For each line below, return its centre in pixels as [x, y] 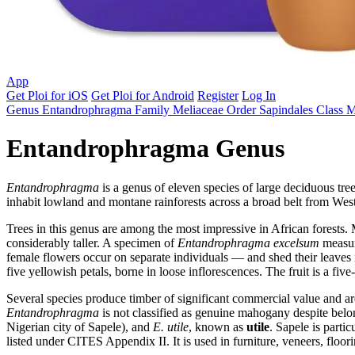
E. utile [171, 326]
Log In [259, 95]
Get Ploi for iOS [47, 95]
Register [218, 95]
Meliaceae [200, 110]
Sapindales [288, 110]
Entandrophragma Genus [145, 149]
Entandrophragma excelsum [248, 242]
